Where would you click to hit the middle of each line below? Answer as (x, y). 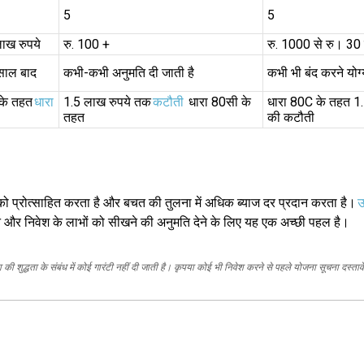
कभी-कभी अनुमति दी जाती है (128, 73)
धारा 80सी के (218, 102)
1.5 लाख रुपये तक (107, 102)
